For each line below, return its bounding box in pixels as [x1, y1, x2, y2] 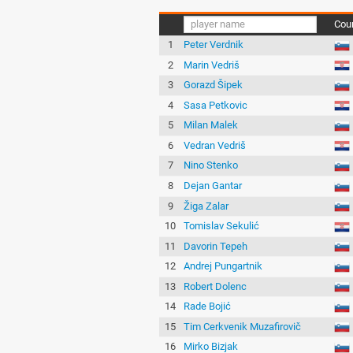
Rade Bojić [184, 300, 232, 313]
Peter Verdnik [184, 39, 244, 50]
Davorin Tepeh [184, 240, 248, 252]
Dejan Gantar [184, 179, 243, 191]
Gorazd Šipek [184, 79, 243, 91]
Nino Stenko [184, 159, 239, 172]
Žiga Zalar [184, 199, 229, 212]
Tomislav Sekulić [184, 220, 260, 232]
